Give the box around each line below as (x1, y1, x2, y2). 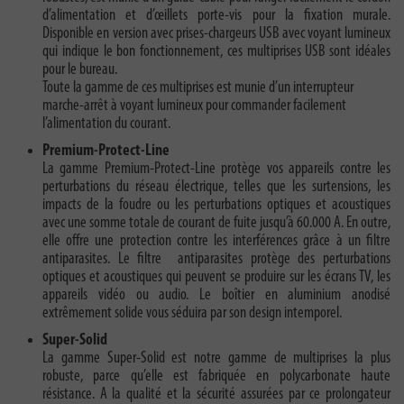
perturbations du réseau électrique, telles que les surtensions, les (42, 179, 390, 197)
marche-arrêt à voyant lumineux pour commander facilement (42, 97, 346, 115)
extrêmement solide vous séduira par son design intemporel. (42, 305, 342, 323)
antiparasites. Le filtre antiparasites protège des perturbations (42, 251, 390, 269)
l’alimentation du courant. (42, 115, 170, 133)
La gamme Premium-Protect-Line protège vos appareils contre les (42, 161, 390, 179)
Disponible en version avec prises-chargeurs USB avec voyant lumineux (42, 25, 390, 43)
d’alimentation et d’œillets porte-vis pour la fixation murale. (42, 7, 390, 25)
